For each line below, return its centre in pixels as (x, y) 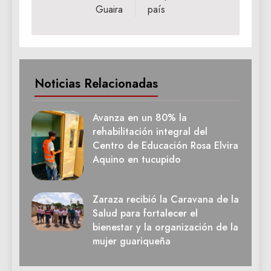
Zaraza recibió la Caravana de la (166, 199)
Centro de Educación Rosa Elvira (165, 146)
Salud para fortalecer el (145, 213)
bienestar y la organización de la (165, 227)
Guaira (109, 10)
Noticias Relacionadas (96, 84)
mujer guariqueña (132, 241)
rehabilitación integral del (150, 132)
